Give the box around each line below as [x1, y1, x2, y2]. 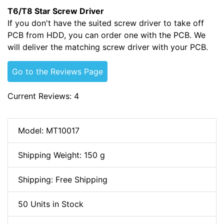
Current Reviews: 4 [7, 91, 79, 101]
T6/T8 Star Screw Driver [7, 6, 104, 16]
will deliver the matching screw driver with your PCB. [7, 42, 208, 52]
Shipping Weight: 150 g [18, 150, 105, 160]
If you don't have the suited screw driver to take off [7, 18, 204, 28]
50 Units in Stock [18, 199, 83, 209]
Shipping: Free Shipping [18, 174, 107, 185]
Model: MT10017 [18, 125, 79, 136]
